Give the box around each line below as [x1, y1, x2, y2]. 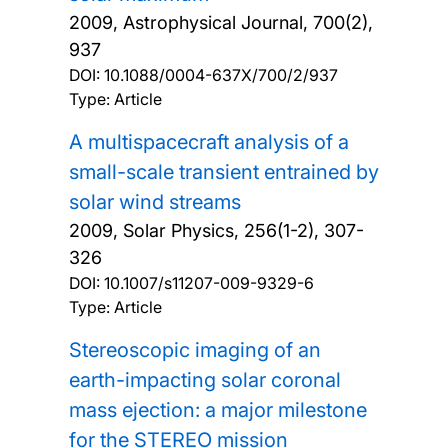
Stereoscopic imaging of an [68, 337, 321, 362]
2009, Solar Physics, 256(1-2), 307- [68, 219, 364, 241]
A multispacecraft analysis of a [68, 129, 349, 154]
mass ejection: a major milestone [68, 397, 367, 422]
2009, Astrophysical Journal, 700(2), [68, 11, 373, 33]
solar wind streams [68, 189, 241, 214]
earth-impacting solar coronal [68, 367, 341, 392]
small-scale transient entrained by [68, 159, 379, 184]
